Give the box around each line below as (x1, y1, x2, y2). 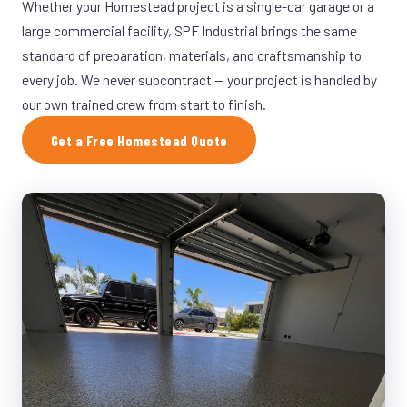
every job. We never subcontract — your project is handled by (22, 71, 377, 88)
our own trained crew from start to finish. (22, 95, 266, 113)
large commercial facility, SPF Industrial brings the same (22, 22, 357, 39)
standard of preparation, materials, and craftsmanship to (22, 46, 362, 64)
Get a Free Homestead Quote (51, 131, 228, 149)
